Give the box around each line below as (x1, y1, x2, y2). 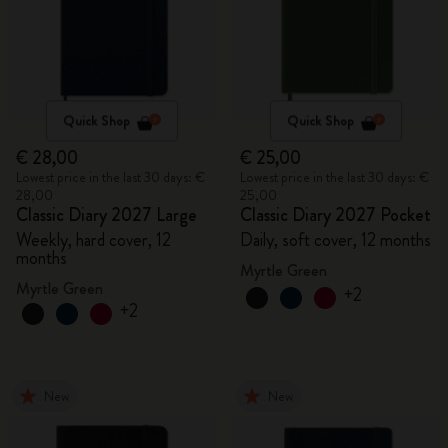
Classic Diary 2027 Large (16, 202, 197, 228)
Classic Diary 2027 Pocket (240, 202, 431, 228)
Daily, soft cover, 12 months (240, 227, 431, 253)
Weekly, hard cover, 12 (16, 227, 171, 253)
